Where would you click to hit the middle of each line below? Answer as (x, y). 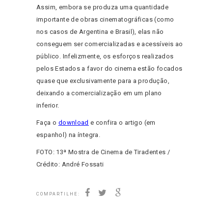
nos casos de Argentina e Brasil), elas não (100, 31)
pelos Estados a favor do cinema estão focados (110, 68)
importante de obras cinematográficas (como (105, 19)
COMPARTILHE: (58, 194)
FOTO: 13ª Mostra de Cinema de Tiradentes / (103, 152)
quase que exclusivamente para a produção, (103, 81)
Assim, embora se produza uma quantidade (103, 7)
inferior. (49, 105)
